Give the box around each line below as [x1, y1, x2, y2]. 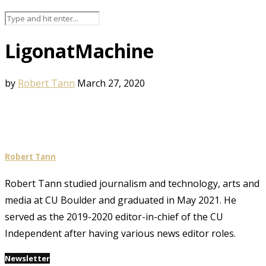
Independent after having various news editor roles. [5, 227, 236, 240]
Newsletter [5, 253, 50, 264]
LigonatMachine [5, 38, 154, 64]
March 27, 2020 [77, 76, 145, 90]
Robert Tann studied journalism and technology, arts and [5, 177, 259, 191]
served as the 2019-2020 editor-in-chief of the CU [5, 210, 223, 224]
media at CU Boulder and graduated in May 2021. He [5, 194, 236, 207]
